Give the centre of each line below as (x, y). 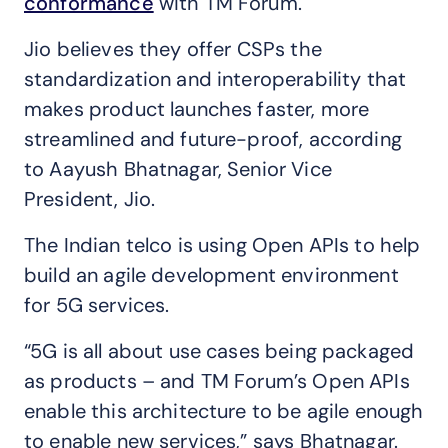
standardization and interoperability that (215, 79)
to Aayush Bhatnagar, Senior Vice (178, 169)
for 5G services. (97, 305)
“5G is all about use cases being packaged (219, 351)
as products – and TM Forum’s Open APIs (217, 381)
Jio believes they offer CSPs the (173, 49)
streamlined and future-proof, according (213, 139)
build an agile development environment (211, 275)
